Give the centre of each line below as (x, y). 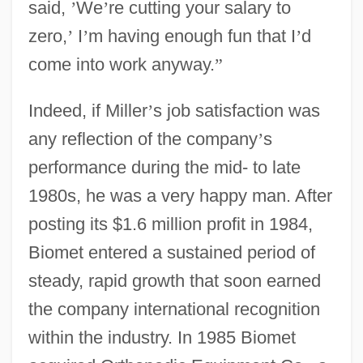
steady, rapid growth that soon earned (174, 280)
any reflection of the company (143, 139)
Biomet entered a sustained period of (171, 252)
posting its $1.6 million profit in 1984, (170, 224)
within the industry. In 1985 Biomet (162, 337)
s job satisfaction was (236, 110)
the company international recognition (174, 309)
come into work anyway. (121, 64)
